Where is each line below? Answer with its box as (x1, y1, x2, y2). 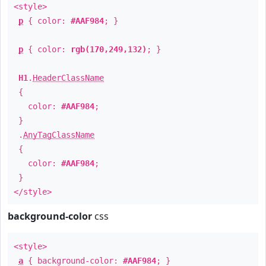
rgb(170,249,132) (71, 45, 147, 54)
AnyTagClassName (23, 130, 94, 140)
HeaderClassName (33, 73, 104, 83)
